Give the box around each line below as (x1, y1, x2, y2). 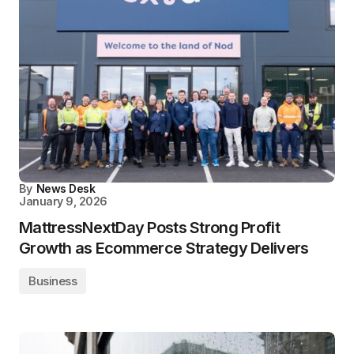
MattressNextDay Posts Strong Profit (19, 217, 280, 237)
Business (28, 273, 77, 288)
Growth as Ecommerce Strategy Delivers (19, 238, 309, 258)
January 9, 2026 (19, 194, 107, 208)
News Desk (36, 181, 96, 195)
